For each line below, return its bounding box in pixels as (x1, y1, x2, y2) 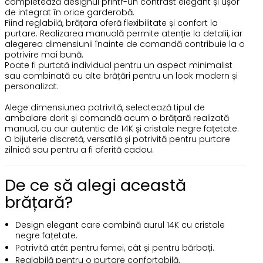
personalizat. (4, 80, 59, 92)
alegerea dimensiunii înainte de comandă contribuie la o (4, 38, 245, 50)
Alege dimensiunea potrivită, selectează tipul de (4, 102, 205, 113)
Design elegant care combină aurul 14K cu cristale (15, 219, 225, 231)
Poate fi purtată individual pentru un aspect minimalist (4, 59, 232, 71)
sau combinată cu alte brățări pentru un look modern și (4, 70, 238, 82)
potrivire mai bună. (4, 49, 83, 60)
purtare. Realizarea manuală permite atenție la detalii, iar (4, 28, 242, 39)
